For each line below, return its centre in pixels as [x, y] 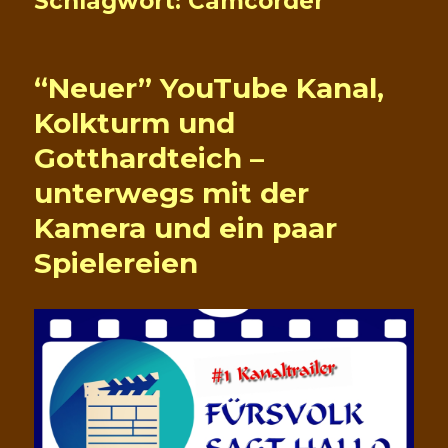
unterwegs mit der [172, 193]
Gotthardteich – [149, 158]
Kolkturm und [135, 123]
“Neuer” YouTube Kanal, [209, 88]
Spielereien [116, 263]
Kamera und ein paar [186, 228]
